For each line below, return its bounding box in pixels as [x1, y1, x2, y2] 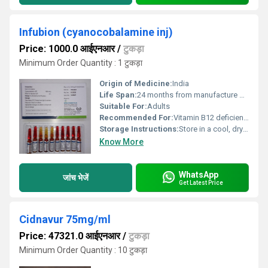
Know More [99, 137, 144, 147]
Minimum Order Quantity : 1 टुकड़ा [19, 58, 142, 68]
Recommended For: [99, 113, 173, 122]
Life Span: [99, 90, 137, 99]
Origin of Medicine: [99, 79, 172, 88]
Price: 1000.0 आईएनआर [19, 43, 115, 54]
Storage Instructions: [99, 124, 179, 133]
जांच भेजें [63, 172, 89, 182]
